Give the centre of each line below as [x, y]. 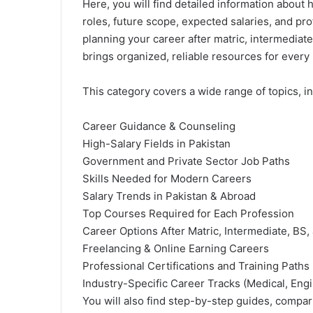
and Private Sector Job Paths [217, 161]
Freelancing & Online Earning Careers [176, 248]
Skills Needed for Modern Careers [167, 179]
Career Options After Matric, [153, 231]
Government [113, 161]
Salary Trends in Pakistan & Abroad [169, 196]
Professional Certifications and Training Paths [196, 266]
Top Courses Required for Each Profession [188, 213]
